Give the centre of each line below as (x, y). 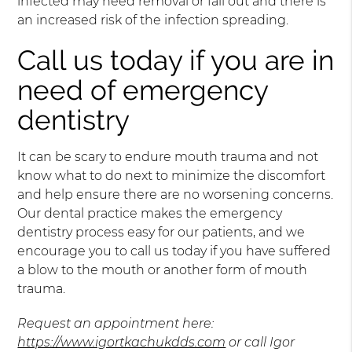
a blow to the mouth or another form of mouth (163, 270)
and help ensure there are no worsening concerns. (176, 195)
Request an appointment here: (116, 324)
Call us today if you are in (176, 60)
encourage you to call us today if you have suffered (174, 251)
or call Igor (260, 343)
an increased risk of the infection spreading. (153, 20)
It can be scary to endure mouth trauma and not (168, 157)
